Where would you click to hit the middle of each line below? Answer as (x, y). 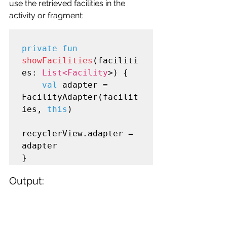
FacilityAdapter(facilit (80, 97)
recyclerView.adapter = (78, 133)
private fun (50, 48)
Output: (27, 181)
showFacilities (57, 60)
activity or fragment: (46, 15)
